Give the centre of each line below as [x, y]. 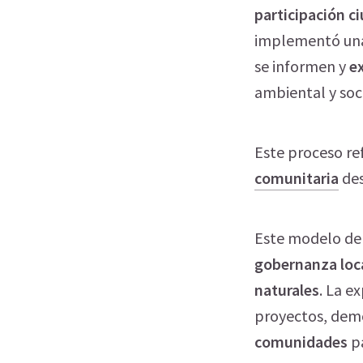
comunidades [303, 342]
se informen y [302, 66]
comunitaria [297, 178]
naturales [287, 290]
